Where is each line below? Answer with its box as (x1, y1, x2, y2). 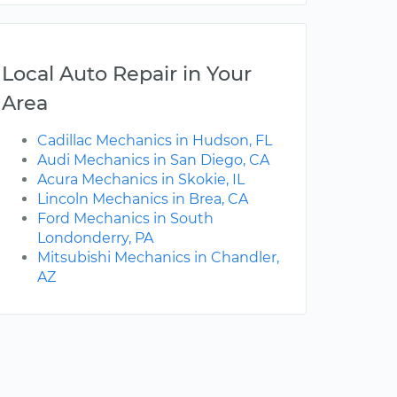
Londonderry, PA (37, 230, 153, 247)
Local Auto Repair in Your (2, 61, 252, 87)
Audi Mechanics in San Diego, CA (37, 152, 269, 169)
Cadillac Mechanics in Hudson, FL (37, 132, 272, 150)
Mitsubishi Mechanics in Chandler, (37, 249, 279, 267)
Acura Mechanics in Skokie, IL (37, 171, 245, 189)
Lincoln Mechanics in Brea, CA (37, 191, 248, 208)
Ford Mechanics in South (37, 210, 214, 228)
